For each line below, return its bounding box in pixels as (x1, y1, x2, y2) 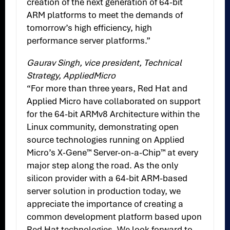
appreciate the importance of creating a (27, 198, 184, 210)
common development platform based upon (27, 211, 202, 223)
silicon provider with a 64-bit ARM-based (27, 172, 188, 184)
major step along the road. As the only (27, 160, 179, 171)
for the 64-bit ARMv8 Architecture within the (27, 108, 200, 120)
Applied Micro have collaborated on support (27, 95, 201, 107)
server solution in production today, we (27, 185, 181, 197)
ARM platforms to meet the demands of (27, 9, 183, 21)
